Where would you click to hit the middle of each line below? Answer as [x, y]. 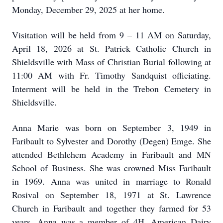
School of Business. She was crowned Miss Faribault [111, 168]
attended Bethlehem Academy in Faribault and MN [111, 154]
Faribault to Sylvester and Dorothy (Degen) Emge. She [111, 141]
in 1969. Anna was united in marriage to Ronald [111, 181]
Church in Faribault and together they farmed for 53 [111, 208]
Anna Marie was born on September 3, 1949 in [111, 127]
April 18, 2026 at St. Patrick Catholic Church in [111, 48]
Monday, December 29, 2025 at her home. [88, 9]
